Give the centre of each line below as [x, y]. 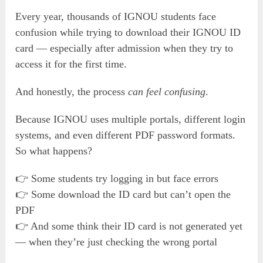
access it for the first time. [71, 64]
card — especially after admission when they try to [124, 48]
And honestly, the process [72, 91]
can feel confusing [167, 91]
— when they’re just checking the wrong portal [117, 242]
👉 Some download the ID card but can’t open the [123, 194]
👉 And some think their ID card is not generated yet [129, 226]
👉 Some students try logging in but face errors [117, 178]
